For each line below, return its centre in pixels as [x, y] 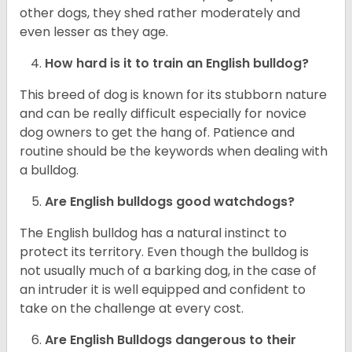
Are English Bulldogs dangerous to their [170, 340]
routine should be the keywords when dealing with [174, 152]
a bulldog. [51, 170]
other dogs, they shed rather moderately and [160, 13]
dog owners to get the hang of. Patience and [157, 133]
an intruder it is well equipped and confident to [163, 290]
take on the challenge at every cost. [133, 309]
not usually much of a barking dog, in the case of [168, 271]
